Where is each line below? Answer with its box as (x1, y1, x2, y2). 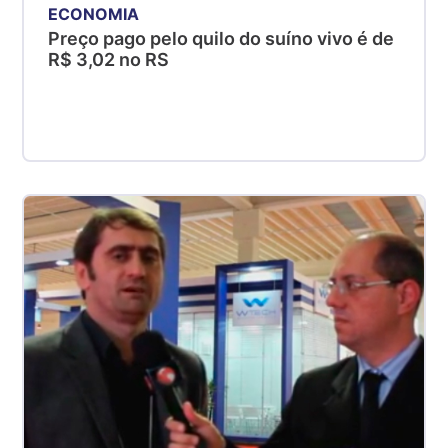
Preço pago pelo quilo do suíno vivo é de (48, 27, 395, 49)
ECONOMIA (48, 3, 140, 24)
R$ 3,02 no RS (48, 48, 170, 70)
